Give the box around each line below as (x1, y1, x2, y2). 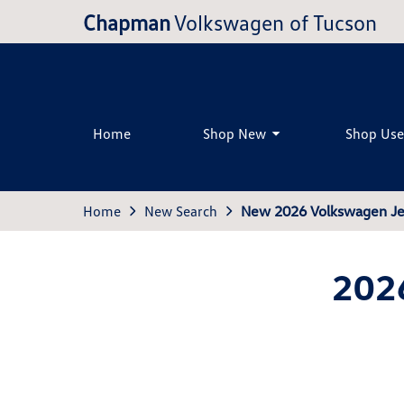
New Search (144, 202, 217, 220)
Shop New (203, 124, 267, 142)
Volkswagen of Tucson (174, 8, 377, 35)
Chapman (83, 8, 170, 35)
